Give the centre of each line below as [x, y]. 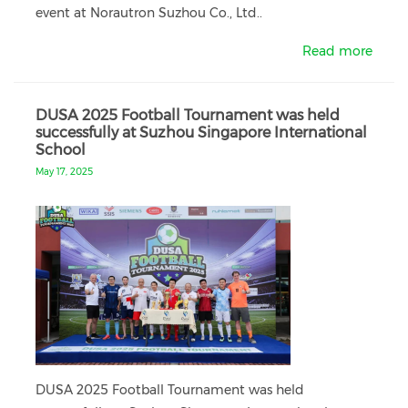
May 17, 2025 [64, 172]
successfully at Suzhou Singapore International [201, 133]
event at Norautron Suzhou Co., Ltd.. [149, 13]
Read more [337, 51]
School [61, 150]
